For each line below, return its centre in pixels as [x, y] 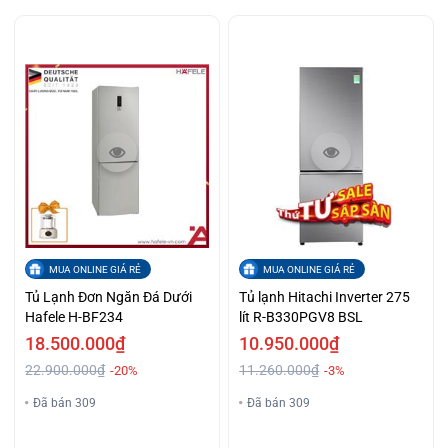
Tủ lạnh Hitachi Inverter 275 [325, 297]
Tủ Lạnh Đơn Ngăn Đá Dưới [109, 297]
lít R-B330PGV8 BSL [301, 317]
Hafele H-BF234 [74, 317]
